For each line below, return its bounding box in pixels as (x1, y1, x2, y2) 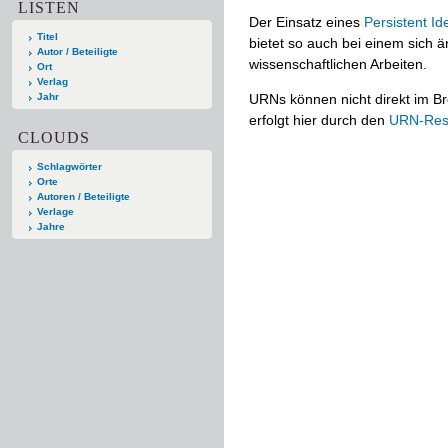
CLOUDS (18, 128, 91, 146)
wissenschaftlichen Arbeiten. (249, 55, 427, 72)
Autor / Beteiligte (37, 45, 118, 57)
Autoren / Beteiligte (37, 190, 130, 202)
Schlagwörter (37, 160, 102, 172)
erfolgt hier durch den (249, 111, 389, 128)
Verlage (37, 205, 74, 217)
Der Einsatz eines (249, 13, 364, 30)
